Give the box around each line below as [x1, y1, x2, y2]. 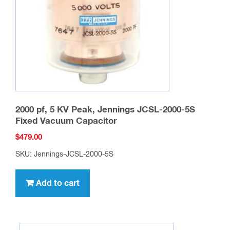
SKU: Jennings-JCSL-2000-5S [15, 151, 113, 158]
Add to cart [36, 179, 80, 187]
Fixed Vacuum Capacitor [15, 117, 117, 126]
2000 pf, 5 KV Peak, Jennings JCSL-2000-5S [15, 105, 195, 114]
